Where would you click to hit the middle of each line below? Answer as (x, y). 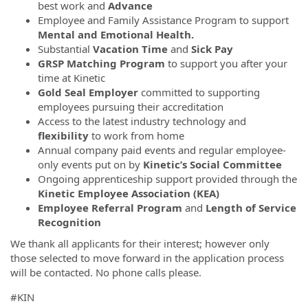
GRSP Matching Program (101, 63)
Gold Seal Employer (89, 92)
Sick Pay (212, 48)
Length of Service (251, 207)
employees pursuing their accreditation (131, 106)
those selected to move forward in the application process (147, 258)
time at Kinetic (71, 77)
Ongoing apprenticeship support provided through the (167, 178)
